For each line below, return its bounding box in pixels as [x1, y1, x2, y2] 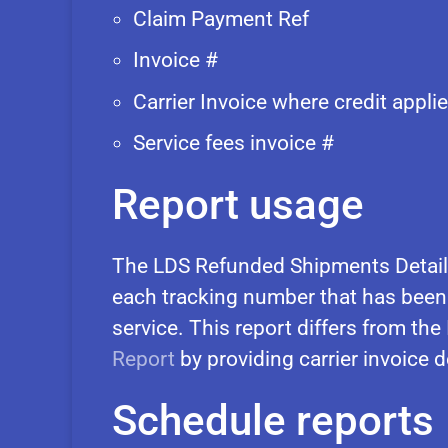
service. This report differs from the [112, 316, 446, 341]
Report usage [112, 180, 364, 230]
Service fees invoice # [133, 131, 334, 156]
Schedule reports [112, 396, 434, 446]
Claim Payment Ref [133, 6, 309, 31]
